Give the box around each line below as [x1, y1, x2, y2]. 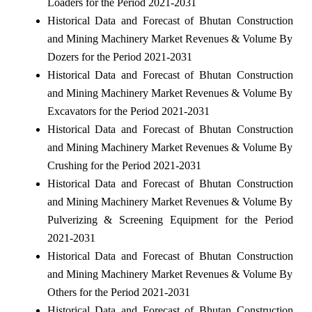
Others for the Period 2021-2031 [47, 286, 190, 298]
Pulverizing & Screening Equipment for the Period [47, 213, 293, 226]
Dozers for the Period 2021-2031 [47, 50, 192, 63]
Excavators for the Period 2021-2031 [47, 104, 210, 117]
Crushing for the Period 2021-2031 [47, 159, 201, 171]
